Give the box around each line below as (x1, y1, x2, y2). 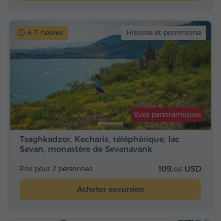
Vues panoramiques (134, 110, 201, 119)
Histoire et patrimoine (126, 28, 201, 37)
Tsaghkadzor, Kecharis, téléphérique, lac (20, 134, 180, 144)
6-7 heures (28, 28, 63, 37)
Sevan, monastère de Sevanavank (20, 144, 152, 154)
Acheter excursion (77, 184, 144, 194)
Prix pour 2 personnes (20, 164, 92, 173)
